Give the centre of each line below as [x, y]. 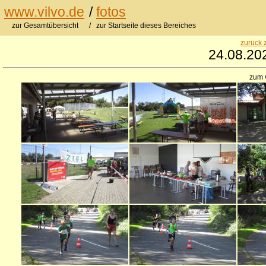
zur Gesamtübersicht [46, 26]
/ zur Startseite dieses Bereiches [142, 26]
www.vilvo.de [44, 12]
